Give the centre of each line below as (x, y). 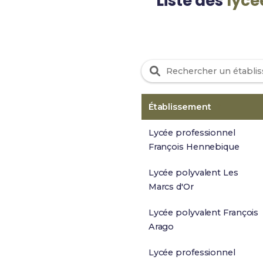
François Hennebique (194, 147)
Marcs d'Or (171, 187)
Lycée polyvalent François (203, 213)
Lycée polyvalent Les (193, 173)
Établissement (181, 107)
